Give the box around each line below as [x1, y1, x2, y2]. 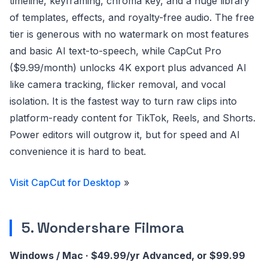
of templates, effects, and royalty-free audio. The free [10, 11, 254, 23]
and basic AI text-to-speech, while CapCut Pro [10, 45, 221, 57]
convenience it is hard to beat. [10, 145, 146, 157]
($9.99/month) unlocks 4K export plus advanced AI [10, 62, 246, 74]
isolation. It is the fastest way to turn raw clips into [10, 95, 237, 107]
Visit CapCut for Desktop [10, 176, 121, 188]
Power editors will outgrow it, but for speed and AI [10, 129, 240, 141]
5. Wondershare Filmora [22, 218, 184, 237]
